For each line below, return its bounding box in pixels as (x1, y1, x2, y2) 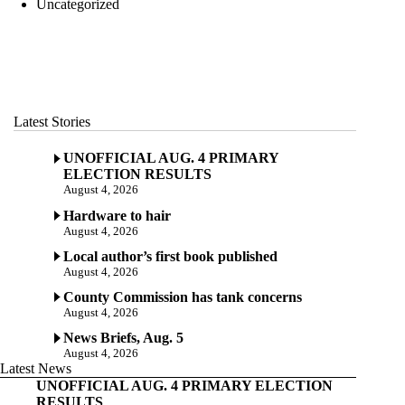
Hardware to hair (63, 207, 171, 223)
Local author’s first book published (63, 248, 278, 264)
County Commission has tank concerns (63, 288, 302, 305)
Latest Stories (14, 114, 90, 130)
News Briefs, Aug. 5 (63, 330, 184, 346)
